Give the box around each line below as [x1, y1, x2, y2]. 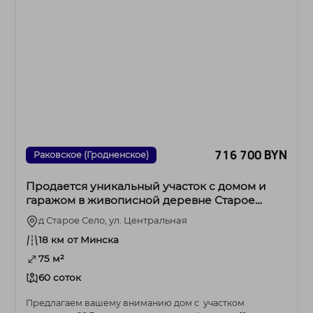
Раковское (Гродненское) [34, 149, 150, 160]
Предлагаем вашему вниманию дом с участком [26, 297, 245, 308]
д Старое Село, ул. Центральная [38, 214, 188, 226]
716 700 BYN [214, 147, 287, 163]
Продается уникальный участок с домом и [26, 179, 267, 193]
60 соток [38, 271, 82, 283]
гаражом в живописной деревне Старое [26, 193, 256, 207]
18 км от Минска [38, 233, 119, 245]
